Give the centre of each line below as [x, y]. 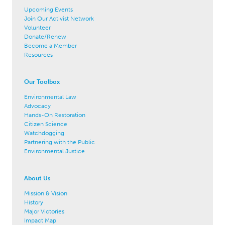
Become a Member [50, 45]
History [34, 202]
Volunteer [37, 27]
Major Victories [44, 211]
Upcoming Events [48, 9]
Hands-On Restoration [55, 115]
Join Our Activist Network [59, 18]
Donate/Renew [45, 36]
